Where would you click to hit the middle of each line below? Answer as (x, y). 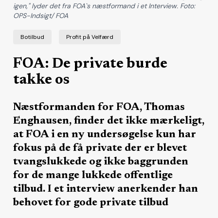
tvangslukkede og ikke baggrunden (100, 162)
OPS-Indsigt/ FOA (40, 15)
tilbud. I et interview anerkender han (105, 189)
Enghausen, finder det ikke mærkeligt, (109, 121)
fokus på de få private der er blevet (100, 148)
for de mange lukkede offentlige (93, 175)
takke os (41, 80)
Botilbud (32, 37)
